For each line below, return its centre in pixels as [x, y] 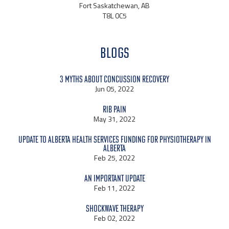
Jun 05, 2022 [114, 89]
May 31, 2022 [114, 119]
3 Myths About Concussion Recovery [114, 79]
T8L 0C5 [114, 16]
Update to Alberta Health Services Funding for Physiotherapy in [114, 140]
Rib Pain [114, 109]
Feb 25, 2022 [114, 158]
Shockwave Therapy [114, 209]
